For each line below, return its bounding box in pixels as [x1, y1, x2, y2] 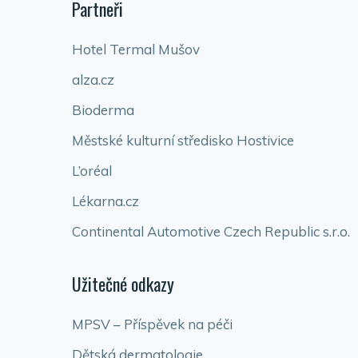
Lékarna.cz [72, 193, 139, 209]
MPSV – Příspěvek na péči [72, 316, 233, 332]
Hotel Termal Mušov [72, 41, 200, 58]
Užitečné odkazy [72, 271, 174, 296]
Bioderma [72, 101, 134, 118]
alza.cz [72, 71, 114, 88]
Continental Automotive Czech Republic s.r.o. [72, 223, 350, 240]
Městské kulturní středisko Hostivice [72, 132, 294, 149]
